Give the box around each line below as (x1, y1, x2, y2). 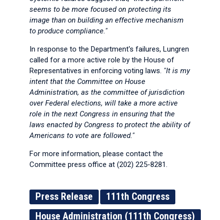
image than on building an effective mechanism (29, 16, 184, 25)
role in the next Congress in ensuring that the (29, 110, 175, 118)
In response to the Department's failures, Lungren (29, 45, 189, 54)
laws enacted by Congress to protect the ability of (29, 120, 190, 129)
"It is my (164, 66, 190, 75)
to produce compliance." (29, 27, 108, 35)
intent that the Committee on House (29, 77, 145, 86)
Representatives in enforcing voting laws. (29, 66, 164, 75)
